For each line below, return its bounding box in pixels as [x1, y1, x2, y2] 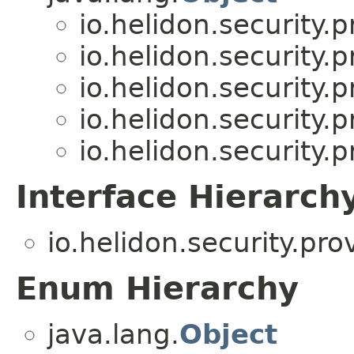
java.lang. [47, 318, 179, 350]
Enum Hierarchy [16, 269, 299, 307]
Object [179, 318, 277, 350]
